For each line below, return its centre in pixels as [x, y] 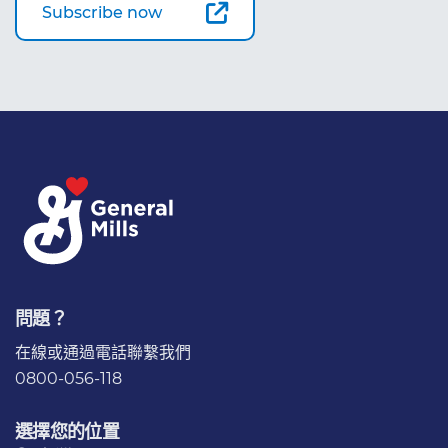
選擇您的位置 [67, 431]
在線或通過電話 [71, 352]
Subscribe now [102, 12]
